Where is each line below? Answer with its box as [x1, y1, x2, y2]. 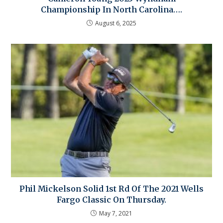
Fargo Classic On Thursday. [57, 195, 166, 205]
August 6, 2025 [95, 18, 136, 27]
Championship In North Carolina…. [41, 4, 182, 14]
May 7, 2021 [99, 209, 132, 218]
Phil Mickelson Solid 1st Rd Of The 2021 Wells [19, 184, 204, 194]
